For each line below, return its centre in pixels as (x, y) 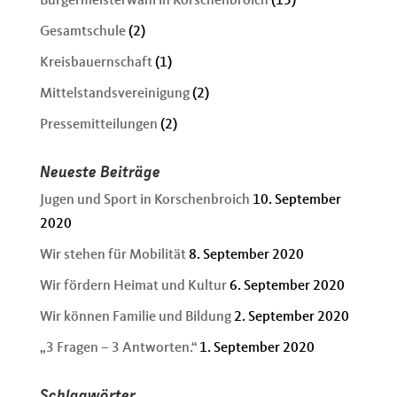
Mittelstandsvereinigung (114, 94)
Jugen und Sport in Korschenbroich (144, 200)
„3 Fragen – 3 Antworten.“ (118, 348)
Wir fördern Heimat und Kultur (133, 286)
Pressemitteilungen (98, 125)
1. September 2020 (257, 348)
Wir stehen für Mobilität (113, 255)
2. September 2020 (291, 317)
